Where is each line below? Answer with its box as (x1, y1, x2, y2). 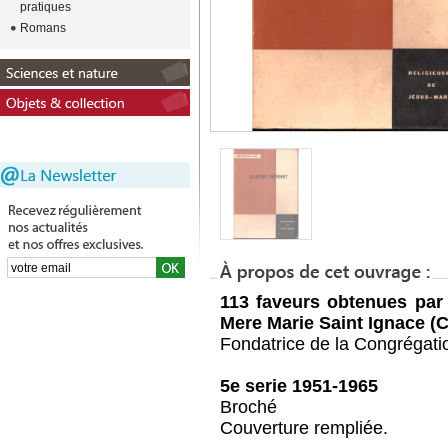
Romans (20, 21, 66, 35)
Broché (220, 397, 277, 417)
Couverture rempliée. (220, 418, 388, 438)
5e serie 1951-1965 (220, 376, 378, 396)
